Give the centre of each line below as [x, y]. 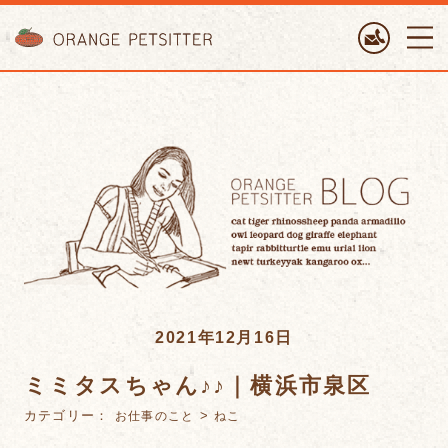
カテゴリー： [69, 415]
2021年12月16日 [224, 336]
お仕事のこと [155, 415]
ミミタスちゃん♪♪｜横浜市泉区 [197, 385]
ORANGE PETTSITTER [298, 16]
